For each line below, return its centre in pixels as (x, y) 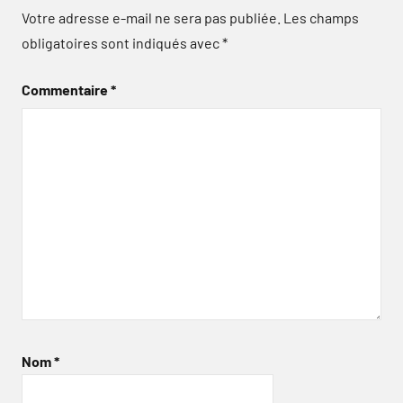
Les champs (321, 18)
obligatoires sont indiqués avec (122, 43)
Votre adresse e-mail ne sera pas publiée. (151, 18)
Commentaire (66, 90)
